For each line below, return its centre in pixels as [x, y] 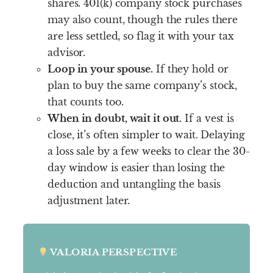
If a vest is [208, 118]
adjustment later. [89, 200]
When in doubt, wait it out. [115, 118]
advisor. [67, 52]
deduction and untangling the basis [134, 184]
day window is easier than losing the [136, 167]
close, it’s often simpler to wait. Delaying [146, 134]
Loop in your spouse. [100, 69]
